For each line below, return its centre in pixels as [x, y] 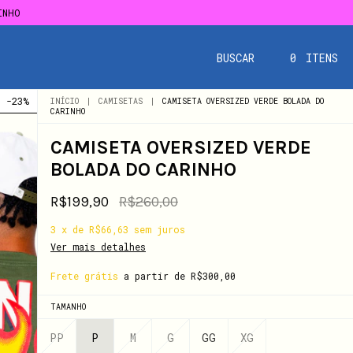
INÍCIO [65, 101]
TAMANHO [68, 307]
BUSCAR [235, 58]
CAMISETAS [121, 101]
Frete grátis [84, 276]
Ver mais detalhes [98, 247]
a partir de [157, 276]
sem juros [160, 229]
